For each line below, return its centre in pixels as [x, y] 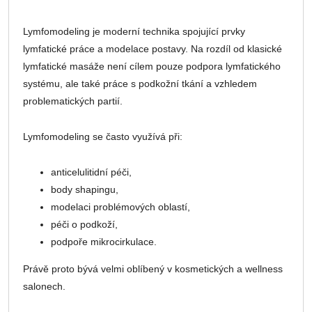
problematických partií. [73, 101]
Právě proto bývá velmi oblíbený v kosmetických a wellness [153, 269]
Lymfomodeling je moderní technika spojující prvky [134, 32]
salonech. [44, 287]
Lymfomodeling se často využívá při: [103, 137]
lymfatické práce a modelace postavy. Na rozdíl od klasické [153, 49]
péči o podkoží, [84, 225]
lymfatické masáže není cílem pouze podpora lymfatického [152, 67]
